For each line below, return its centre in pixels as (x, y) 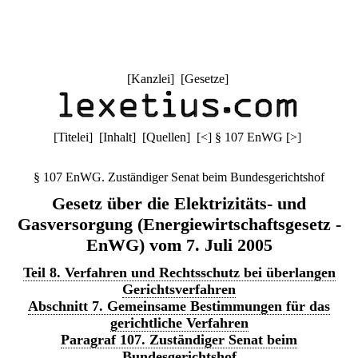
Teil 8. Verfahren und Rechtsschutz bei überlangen (179, 272)
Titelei (73, 137)
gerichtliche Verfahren (179, 323)
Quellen (166, 137)
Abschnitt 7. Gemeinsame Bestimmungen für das (179, 306)
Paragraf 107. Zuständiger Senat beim (179, 340)
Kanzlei (150, 79)
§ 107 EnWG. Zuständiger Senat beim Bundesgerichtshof (179, 177)
